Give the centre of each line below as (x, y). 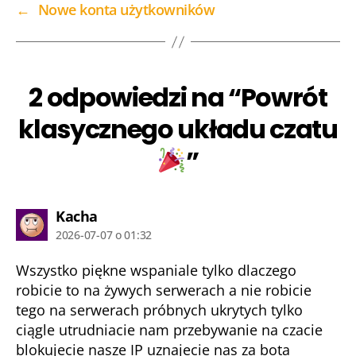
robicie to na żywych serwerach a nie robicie (164, 290)
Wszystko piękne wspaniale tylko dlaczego (156, 270)
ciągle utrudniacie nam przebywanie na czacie (169, 330)
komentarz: (136, 215)
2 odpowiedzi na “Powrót (178, 97)
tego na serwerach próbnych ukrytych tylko (159, 310)
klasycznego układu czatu (178, 129)
